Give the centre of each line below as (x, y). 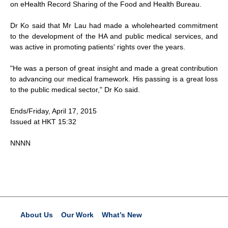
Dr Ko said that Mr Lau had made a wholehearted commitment (114, 25)
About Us (37, 215)
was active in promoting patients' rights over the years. (98, 47)
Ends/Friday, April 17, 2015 (53, 111)
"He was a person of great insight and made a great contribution (114, 68)
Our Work (77, 215)
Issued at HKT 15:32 (43, 122)
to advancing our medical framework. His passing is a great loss (114, 79)
